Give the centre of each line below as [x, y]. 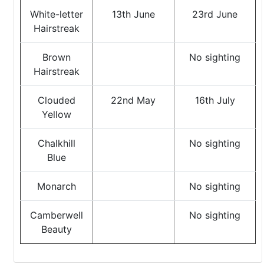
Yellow [56, 114]
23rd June [215, 14]
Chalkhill [56, 143]
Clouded [56, 100]
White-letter [56, 14]
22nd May [133, 100]
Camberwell [56, 215]
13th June [133, 14]
